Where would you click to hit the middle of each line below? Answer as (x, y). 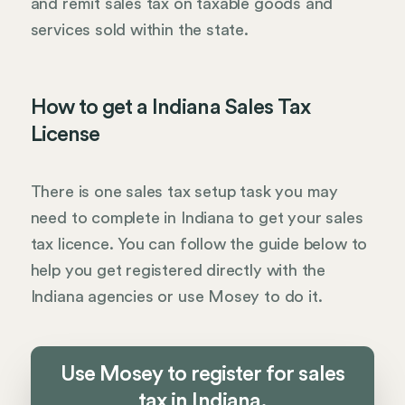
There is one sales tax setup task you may (184, 191)
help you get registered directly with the (178, 270)
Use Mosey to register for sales (202, 374)
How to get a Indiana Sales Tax (170, 107)
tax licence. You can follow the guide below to (199, 244)
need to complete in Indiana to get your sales (197, 217)
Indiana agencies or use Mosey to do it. (176, 296)
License (65, 134)
